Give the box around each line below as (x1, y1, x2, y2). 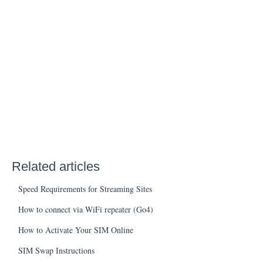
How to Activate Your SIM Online (18, 224, 133, 235)
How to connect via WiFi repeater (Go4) (18, 203, 153, 215)
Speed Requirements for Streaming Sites (18, 183, 152, 194)
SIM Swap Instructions (18, 244, 95, 256)
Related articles (11, 159, 100, 174)
